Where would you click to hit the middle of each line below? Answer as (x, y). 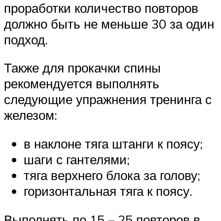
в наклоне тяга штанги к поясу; (113, 144)
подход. (26, 39)
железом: (31, 115)
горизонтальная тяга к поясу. (108, 191)
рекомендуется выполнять (82, 84)
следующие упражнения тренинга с (108, 99)
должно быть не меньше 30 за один (109, 23)
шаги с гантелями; (77, 160)
